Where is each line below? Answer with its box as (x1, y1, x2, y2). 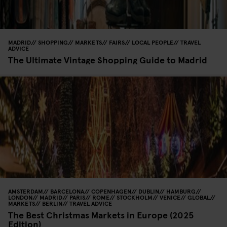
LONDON (8, 193, 32, 201)
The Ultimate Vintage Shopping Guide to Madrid (8, 53, 207, 66)
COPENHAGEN (91, 186, 131, 195)
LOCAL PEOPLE (132, 37, 173, 46)
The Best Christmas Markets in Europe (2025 (8, 208, 194, 221)
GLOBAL (187, 193, 210, 201)
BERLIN (42, 199, 62, 207)
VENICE (160, 193, 180, 201)
